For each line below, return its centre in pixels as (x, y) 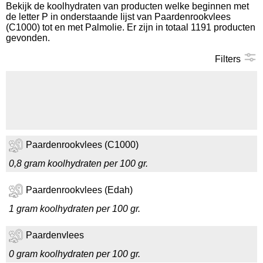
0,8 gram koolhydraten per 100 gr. (78, 163)
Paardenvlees (55, 235)
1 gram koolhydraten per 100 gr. (75, 209)
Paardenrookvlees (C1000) (82, 145)
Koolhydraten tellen (62, 21)
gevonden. (28, 38)
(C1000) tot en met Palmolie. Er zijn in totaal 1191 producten (131, 27)
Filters (229, 59)
